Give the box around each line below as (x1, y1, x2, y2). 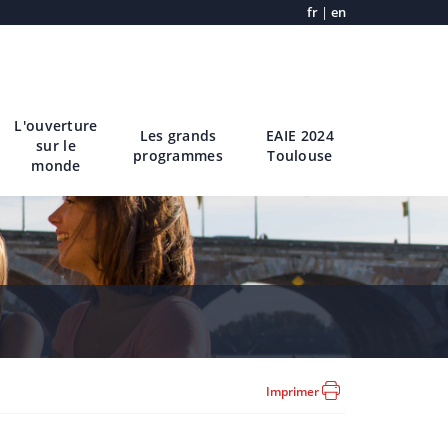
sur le (36, 136, 76, 155)
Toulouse (267, 146, 333, 165)
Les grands (139, 126, 217, 145)
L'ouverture (14, 116, 98, 135)
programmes (132, 146, 223, 165)
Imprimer (266, 383, 322, 400)
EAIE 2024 (266, 126, 334, 145)
